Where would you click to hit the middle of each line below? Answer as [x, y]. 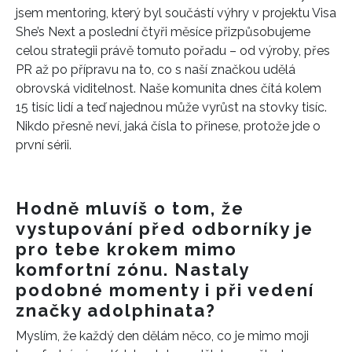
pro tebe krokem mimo [126, 249]
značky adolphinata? [116, 310]
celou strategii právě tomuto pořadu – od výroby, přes [173, 50]
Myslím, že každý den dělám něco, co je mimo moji [162, 335]
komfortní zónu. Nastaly [132, 269]
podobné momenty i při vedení [165, 290]
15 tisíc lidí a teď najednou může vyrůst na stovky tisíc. [171, 107]
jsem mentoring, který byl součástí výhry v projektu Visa [176, 13]
